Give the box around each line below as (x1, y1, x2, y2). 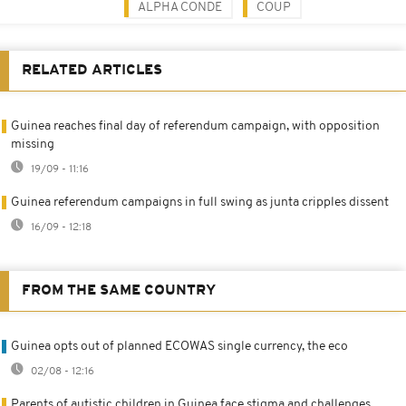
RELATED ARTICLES (22, 63, 162, 78)
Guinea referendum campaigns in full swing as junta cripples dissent (11, 195, 389, 209)
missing (11, 137, 54, 151)
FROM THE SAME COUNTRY (22, 283, 216, 298)
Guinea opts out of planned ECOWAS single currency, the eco (11, 339, 348, 353)
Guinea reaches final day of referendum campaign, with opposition (11, 119, 380, 133)
